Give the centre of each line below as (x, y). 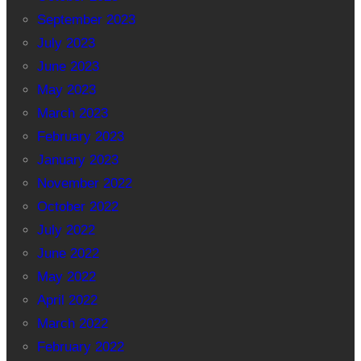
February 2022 (80, 347)
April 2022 (67, 301)
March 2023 (72, 114)
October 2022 (77, 207)
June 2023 (68, 67)
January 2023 (77, 160)
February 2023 (80, 137)
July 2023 (66, 44)
